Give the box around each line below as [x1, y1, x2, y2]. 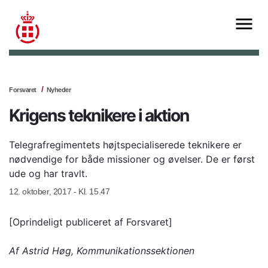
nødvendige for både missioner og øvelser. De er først [9, 153, 255, 166]
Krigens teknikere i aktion [9, 105, 189, 126]
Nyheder [46, 86, 71, 94]
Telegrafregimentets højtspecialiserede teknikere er [9, 139, 242, 151]
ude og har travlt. [9, 167, 87, 180]
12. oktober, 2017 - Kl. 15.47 [9, 187, 110, 197]
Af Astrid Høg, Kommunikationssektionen [9, 245, 194, 257]
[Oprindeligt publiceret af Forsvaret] [9, 216, 172, 229]
